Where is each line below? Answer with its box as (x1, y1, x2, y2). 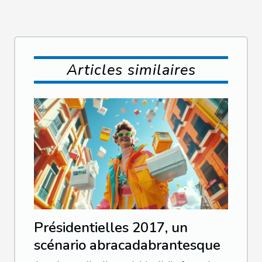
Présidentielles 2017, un (34, 218, 188, 237)
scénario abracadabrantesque (34, 235, 220, 254)
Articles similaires (66, 59, 196, 80)
